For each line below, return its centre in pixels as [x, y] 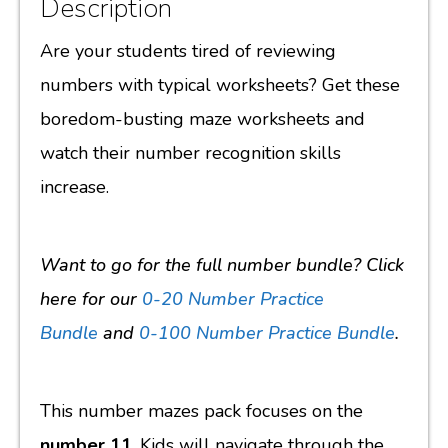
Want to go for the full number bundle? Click [222, 264]
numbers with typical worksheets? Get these [220, 84]
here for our [91, 298]
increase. [74, 186]
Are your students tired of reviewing [188, 50]
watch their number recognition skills [190, 152]
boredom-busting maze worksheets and [202, 118]
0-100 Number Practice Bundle [267, 332]
